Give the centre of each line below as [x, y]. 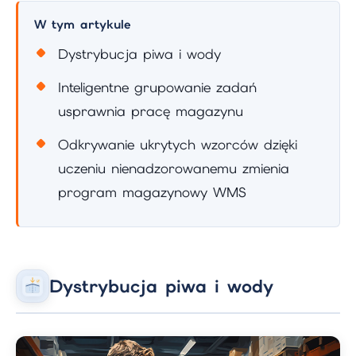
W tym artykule [82, 24]
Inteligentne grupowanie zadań [157, 87]
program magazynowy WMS [152, 192]
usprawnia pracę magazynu [151, 111]
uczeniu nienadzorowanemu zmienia [174, 168]
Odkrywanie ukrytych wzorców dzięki [178, 144]
